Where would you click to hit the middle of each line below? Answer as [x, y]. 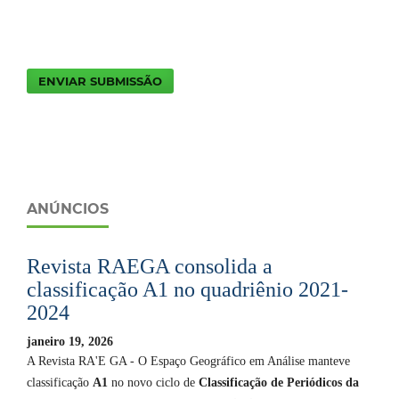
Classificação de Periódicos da [277, 383]
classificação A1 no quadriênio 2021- [187, 289]
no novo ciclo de [153, 383]
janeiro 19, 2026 [70, 342]
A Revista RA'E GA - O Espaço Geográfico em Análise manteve [188, 361]
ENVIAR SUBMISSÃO [101, 81]
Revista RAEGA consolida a [150, 266]
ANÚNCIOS [68, 209]
